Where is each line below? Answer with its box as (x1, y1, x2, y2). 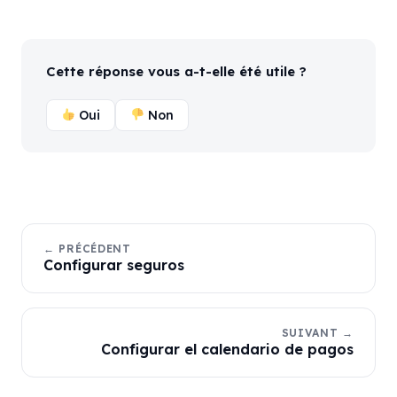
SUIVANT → (281, 326, 354, 339)
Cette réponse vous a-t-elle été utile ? (46, 63, 307, 80)
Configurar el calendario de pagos (101, 340, 354, 358)
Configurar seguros (43, 256, 184, 274)
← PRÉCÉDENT (43, 242, 131, 255)
